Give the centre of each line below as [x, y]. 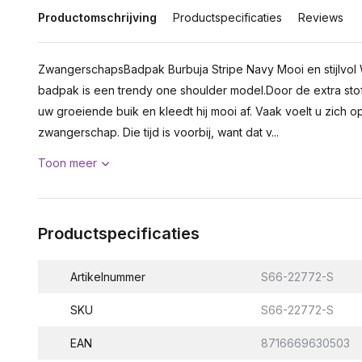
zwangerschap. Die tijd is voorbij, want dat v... [158, 132]
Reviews [321, 17]
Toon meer [67, 163]
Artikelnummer [108, 277]
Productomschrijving [97, 17]
